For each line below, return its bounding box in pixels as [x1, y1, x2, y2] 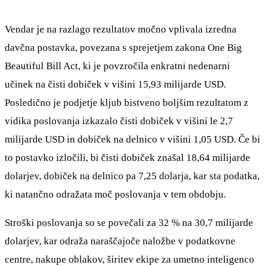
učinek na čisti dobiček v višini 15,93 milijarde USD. [5, 78, 226, 90]
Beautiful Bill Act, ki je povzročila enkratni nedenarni [5, 60, 230, 72]
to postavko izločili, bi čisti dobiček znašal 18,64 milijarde [5, 151, 250, 163]
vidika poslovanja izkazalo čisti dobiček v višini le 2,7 [5, 115, 233, 127]
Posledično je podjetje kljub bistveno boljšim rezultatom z [5, 96, 248, 108]
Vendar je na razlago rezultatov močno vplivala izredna [5, 23, 237, 35]
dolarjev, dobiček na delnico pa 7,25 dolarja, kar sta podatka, [5, 170, 260, 182]
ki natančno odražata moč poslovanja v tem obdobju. [5, 188, 226, 200]
